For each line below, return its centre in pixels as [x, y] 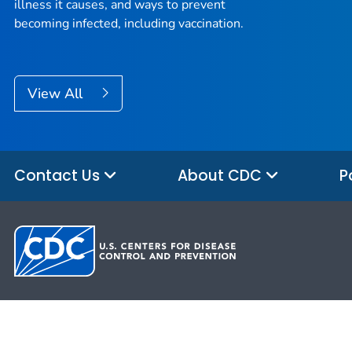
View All [57, 94]
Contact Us [59, 175]
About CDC [222, 175]
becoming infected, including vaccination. [129, 24]
